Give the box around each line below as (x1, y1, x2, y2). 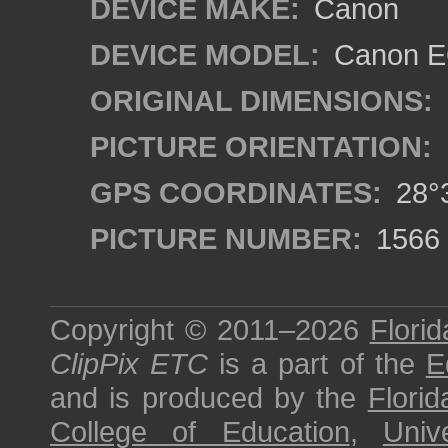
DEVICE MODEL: (90, 38, 320, 71)
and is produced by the (50, 381, 368, 414)
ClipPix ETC (50, 347, 209, 380)
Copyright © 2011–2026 (50, 313, 370, 346)
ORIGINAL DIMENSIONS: (90, 84, 433, 117)
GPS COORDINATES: (90, 176, 382, 209)
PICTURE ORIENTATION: (90, 130, 432, 163)
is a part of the (208, 347, 426, 380)
